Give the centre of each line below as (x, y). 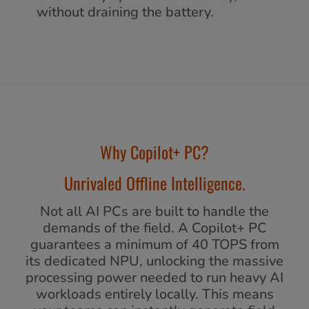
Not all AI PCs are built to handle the (154, 211)
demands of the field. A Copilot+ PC (154, 228)
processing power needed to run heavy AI (154, 277)
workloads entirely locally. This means (154, 294)
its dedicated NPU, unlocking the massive (154, 261)
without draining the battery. (125, 12)
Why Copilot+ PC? (154, 151)
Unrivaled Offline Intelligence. (154, 182)
